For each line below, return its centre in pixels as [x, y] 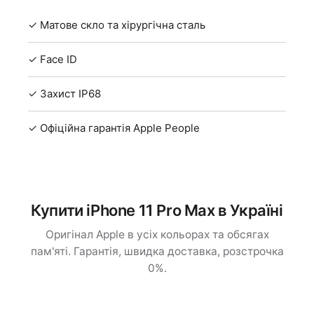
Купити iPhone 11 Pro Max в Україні [157, 210]
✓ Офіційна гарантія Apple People [114, 128]
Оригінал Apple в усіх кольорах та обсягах [157, 234]
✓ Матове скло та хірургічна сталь [117, 25]
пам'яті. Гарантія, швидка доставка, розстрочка [157, 251]
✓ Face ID [53, 59]
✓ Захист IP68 [64, 93]
